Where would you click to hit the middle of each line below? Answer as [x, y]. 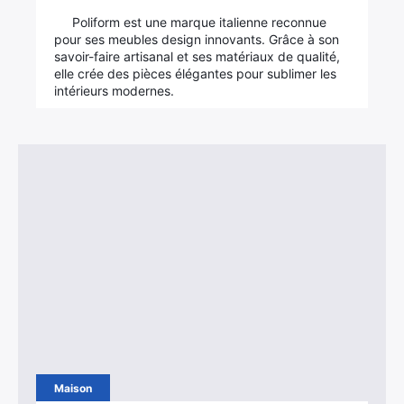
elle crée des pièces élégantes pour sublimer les [196, 73]
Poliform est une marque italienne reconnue [200, 22]
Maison [73, 388]
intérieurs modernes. [115, 91]
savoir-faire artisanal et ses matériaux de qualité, [197, 56]
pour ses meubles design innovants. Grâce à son [197, 39]
